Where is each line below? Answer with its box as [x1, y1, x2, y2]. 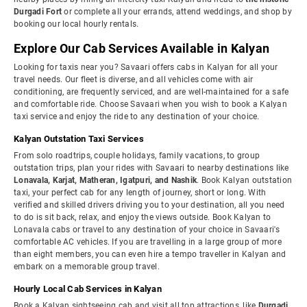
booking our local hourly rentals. [14, 19, 139, 29]
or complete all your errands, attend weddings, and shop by [62, 7, 292, 16]
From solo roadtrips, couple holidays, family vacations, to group [14, 151, 260, 160]
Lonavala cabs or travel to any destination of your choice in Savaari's [14, 225, 280, 234]
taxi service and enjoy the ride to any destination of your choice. [14, 112, 260, 121]
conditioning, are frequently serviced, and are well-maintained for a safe [14, 87, 289, 97]
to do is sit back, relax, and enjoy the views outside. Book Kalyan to [14, 212, 271, 222]
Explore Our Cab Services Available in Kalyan [14, 41, 269, 56]
